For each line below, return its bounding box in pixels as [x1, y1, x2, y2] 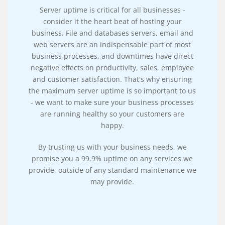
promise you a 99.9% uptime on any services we [32, 153, 193, 163]
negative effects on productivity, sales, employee [31, 62, 194, 72]
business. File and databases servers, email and [31, 28, 193, 38]
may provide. [90, 176, 135, 186]
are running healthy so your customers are [40, 108, 185, 119]
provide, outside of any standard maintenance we [28, 165, 196, 175]
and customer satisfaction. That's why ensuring [33, 74, 192, 84]
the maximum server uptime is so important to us [29, 85, 196, 95]
